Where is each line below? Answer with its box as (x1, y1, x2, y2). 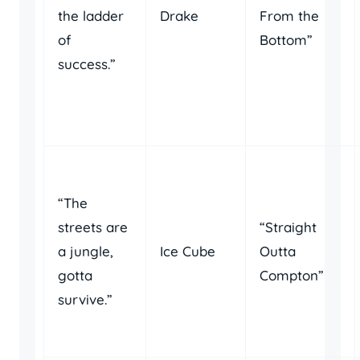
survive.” (58, 291, 112, 308)
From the (260, 7, 319, 24)
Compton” (260, 267, 324, 284)
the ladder (58, 7, 124, 24)
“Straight (260, 219, 317, 235)
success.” (58, 55, 116, 72)
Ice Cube (160, 243, 215, 260)
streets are (58, 219, 128, 235)
